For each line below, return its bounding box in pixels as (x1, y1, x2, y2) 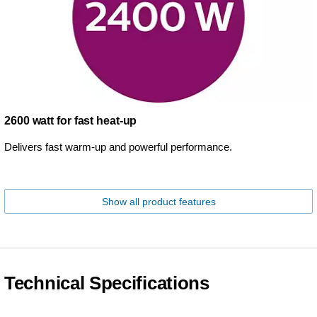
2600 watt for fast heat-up (4, 115, 137, 127)
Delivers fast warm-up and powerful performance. (4, 141, 232, 154)
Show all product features (101, 196, 216, 208)
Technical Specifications (4, 272, 209, 294)
